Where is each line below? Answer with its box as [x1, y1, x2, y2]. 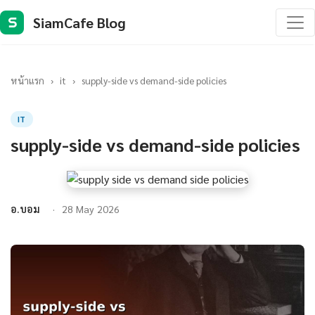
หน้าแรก [11, 74, 44, 86]
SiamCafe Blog [33, 13, 126, 32]
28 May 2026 [62, 202, 120, 215]
